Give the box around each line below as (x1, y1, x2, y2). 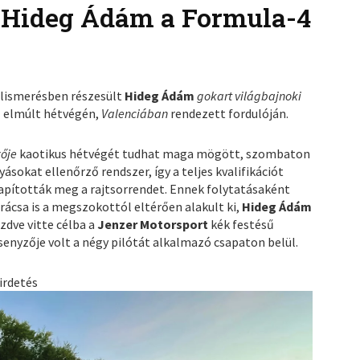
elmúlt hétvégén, (3, 105, 102, 122)
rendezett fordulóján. (170, 105, 289, 122)
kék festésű (211, 216, 275, 233)
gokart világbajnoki (197, 88, 302, 104)
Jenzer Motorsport (97, 216, 211, 233)
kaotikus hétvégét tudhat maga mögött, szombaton (19, 145, 311, 162)
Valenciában (101, 105, 171, 122)
